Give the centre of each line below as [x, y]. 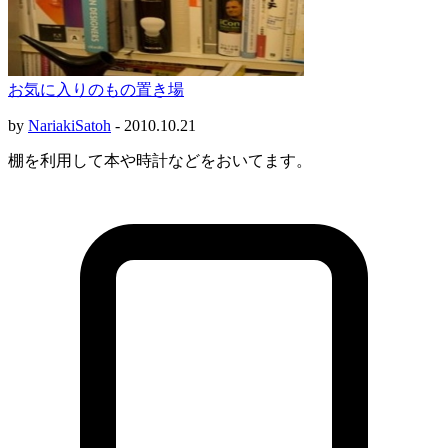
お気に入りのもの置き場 [96, 89]
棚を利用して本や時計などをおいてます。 [160, 160]
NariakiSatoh [69, 125]
